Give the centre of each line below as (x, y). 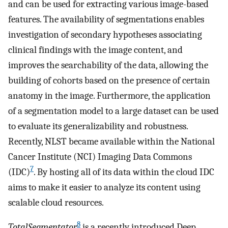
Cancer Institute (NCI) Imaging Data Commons (100, 156)
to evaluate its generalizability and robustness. (98, 126)
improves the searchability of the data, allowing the (108, 65)
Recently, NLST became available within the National (111, 141)
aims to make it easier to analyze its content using (104, 187)
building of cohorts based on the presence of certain (109, 80)
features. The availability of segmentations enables (106, 19)
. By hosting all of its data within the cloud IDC (124, 172)
